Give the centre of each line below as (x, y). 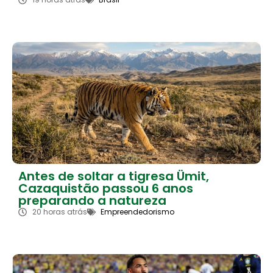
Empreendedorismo (137, 211)
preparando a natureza (92, 200)
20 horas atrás (59, 211)
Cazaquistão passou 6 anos (106, 188)
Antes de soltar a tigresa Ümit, (114, 176)
